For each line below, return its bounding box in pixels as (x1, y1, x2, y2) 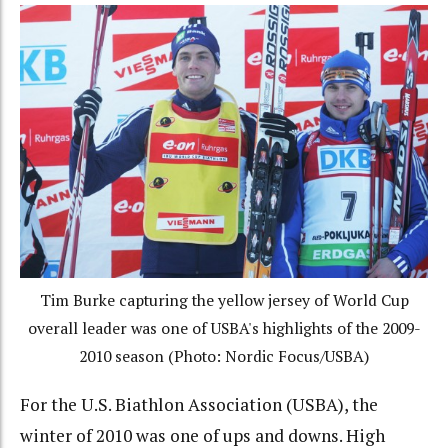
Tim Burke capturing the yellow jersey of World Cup (39, 290, 409, 312)
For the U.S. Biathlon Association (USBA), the (20, 392, 378, 416)
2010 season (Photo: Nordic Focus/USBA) (79, 346, 369, 368)
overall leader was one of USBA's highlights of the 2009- (27, 318, 421, 340)
